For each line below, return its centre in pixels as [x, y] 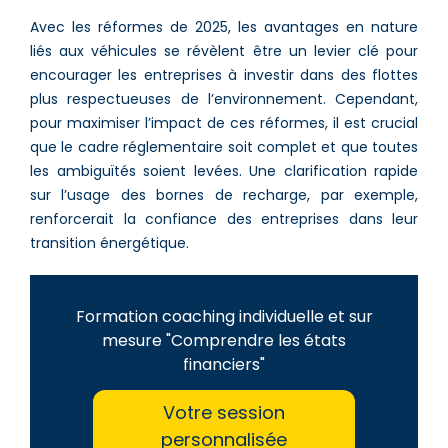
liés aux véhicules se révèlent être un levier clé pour [224, 50]
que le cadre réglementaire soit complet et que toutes [224, 146]
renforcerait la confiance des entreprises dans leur [224, 218]
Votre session [224, 413]
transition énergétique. [109, 242]
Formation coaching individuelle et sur [224, 316]
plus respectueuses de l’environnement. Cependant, [224, 98]
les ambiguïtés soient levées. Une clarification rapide [224, 170]
